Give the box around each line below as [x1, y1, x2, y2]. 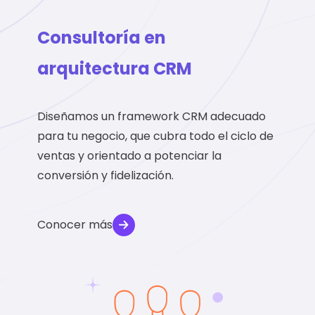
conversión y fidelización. [37, 167, 174, 184]
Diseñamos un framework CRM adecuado [37, 108, 266, 125]
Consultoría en [37, 26, 167, 50]
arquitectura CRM [37, 57, 193, 81]
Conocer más [37, 217, 113, 233]
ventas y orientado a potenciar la [37, 148, 222, 165]
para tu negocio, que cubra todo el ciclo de [37, 128, 274, 145]
